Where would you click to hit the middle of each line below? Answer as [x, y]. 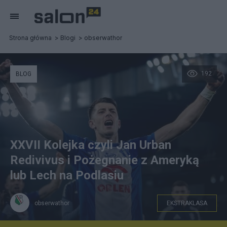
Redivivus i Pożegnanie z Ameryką [105, 160]
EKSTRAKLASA [187, 203]
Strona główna [30, 38]
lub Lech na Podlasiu [67, 175]
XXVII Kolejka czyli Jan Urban [91, 145]
